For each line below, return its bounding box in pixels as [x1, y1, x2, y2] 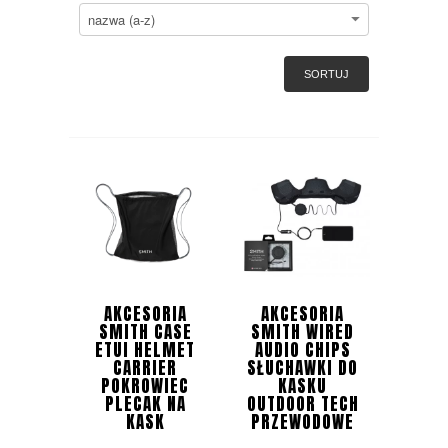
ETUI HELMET [95, 336, 196, 363]
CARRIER [113, 354, 178, 381]
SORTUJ [304, 68, 349, 81]
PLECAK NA [104, 390, 186, 417]
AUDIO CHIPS [254, 336, 351, 363]
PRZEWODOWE [251, 408, 355, 435]
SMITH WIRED [251, 318, 355, 345]
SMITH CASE [98, 318, 192, 345]
